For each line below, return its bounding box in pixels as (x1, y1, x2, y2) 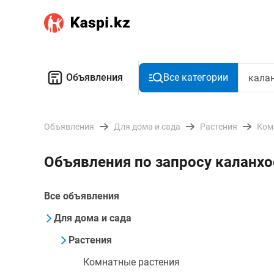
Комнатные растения (83, 256, 180, 268)
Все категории (163, 72, 228, 83)
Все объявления (44, 190, 119, 202)
